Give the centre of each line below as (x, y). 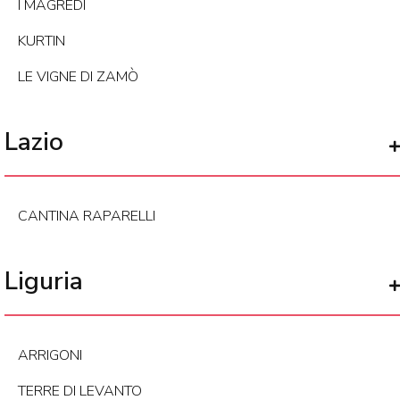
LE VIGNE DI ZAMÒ (78, 77)
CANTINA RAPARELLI (87, 217)
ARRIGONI (50, 356)
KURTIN (42, 42)
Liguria (44, 282)
